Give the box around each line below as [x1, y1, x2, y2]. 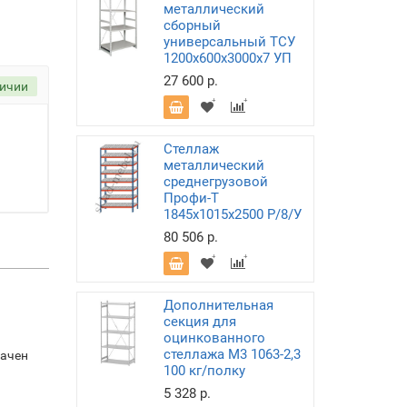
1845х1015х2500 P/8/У [163, 206, 302, 223]
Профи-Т [163, 190, 219, 206]
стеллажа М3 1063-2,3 [163, 346, 301, 362]
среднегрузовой [163, 174, 268, 190]
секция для [163, 313, 236, 330]
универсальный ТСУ [163, 34, 295, 50]
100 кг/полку [163, 362, 245, 379]
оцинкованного [163, 330, 265, 346]
